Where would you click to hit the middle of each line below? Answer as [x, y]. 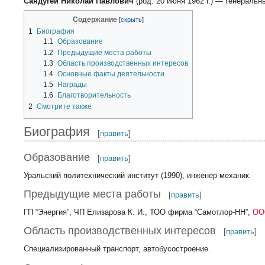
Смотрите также [64, 106]
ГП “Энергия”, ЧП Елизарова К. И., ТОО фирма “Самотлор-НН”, [138, 212]
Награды [72, 85]
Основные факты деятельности [111, 74]
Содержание [95, 19]
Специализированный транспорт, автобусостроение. [117, 249]
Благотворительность [94, 96]
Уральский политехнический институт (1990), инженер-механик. [138, 175]
